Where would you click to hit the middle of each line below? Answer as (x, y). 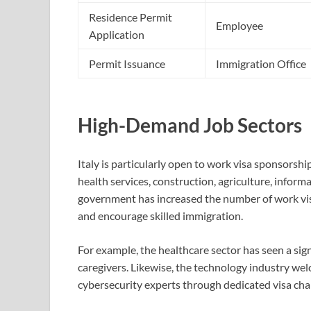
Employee (239, 25)
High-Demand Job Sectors (190, 125)
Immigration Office (261, 63)
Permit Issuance (127, 63)
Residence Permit (131, 17)
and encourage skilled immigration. (160, 216)
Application (117, 34)
